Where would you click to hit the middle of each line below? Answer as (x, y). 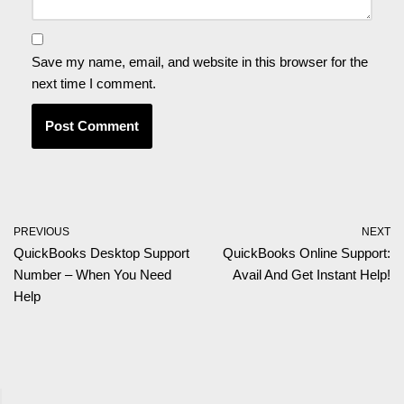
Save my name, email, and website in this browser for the (200, 62)
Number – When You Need (92, 275)
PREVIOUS (41, 232)
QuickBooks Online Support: (307, 253)
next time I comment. (94, 83)
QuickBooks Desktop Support (101, 253)
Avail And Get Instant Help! (312, 275)
